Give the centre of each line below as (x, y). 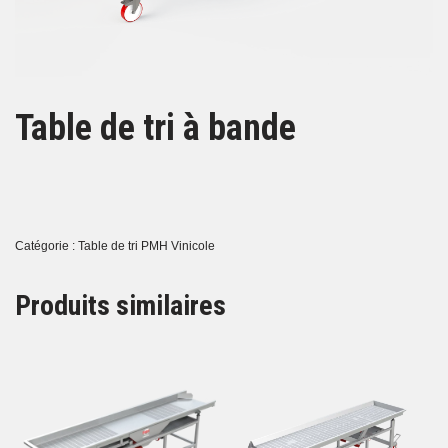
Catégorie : (46, 245)
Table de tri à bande (155, 127)
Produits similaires (120, 305)
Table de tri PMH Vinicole (146, 245)
